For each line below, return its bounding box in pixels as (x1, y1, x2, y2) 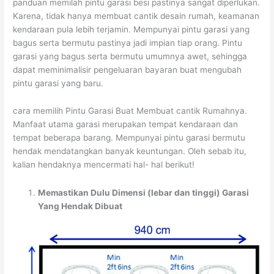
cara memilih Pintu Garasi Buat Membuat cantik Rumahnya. (13, 106, 248, 116)
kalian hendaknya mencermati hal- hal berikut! (13, 160, 195, 170)
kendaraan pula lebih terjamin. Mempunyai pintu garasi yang (13, 24, 250, 34)
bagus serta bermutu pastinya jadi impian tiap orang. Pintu (13, 37, 243, 48)
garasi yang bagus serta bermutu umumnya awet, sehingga (13, 51, 248, 61)
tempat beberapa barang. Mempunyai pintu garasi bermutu (13, 133, 246, 143)
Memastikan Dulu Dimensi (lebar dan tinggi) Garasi (38, 188, 250, 198)
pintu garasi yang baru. (13, 78, 104, 88)
